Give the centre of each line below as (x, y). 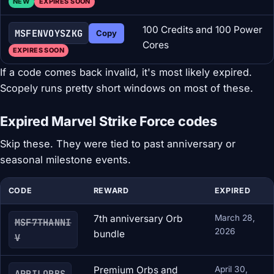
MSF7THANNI (43, 222)
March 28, (235, 218)
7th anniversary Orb (138, 219)
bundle (109, 234)
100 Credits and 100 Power (202, 30)
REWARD (111, 191)
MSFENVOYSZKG (49, 33)
